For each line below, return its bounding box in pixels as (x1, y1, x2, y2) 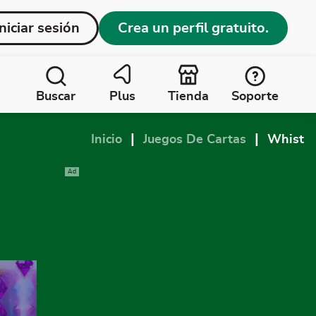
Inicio (91, 133, 122, 146)
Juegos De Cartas (143, 133, 246, 146)
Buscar (36, 90, 75, 103)
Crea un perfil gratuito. (118, 21, 269, 35)
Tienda (168, 90, 209, 103)
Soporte (231, 90, 279, 103)
